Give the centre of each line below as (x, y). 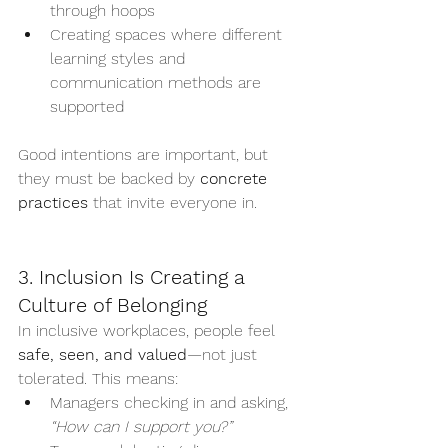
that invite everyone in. (172, 202)
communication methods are (158, 82)
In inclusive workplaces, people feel (149, 330)
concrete (236, 178)
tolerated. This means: (98, 378)
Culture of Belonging (112, 304)
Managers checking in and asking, (171, 402)
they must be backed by (109, 178)
